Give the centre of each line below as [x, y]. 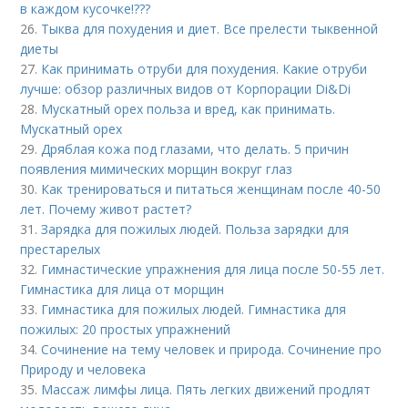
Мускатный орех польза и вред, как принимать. [189, 109]
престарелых [61, 249]
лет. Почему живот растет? [106, 209]
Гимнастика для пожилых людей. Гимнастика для [194, 309]
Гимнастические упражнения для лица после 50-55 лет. [213, 269]
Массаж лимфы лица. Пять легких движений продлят [206, 389]
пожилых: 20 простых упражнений [126, 329]
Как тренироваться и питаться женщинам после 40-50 [211, 189]
